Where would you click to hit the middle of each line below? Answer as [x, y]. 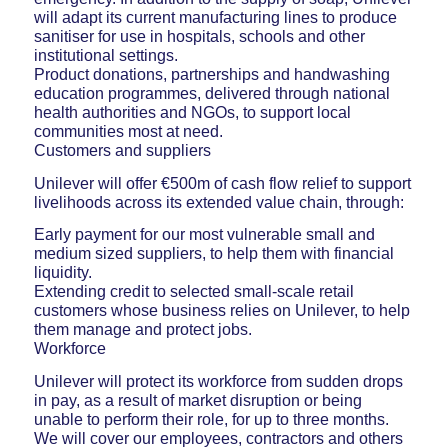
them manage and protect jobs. [142, 330]
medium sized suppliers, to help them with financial [213, 254]
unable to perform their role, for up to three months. [211, 419]
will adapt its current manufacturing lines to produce [215, 17]
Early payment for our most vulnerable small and [204, 235]
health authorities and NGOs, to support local [192, 112]
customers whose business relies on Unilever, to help [221, 311]
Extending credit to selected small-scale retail [193, 292]
